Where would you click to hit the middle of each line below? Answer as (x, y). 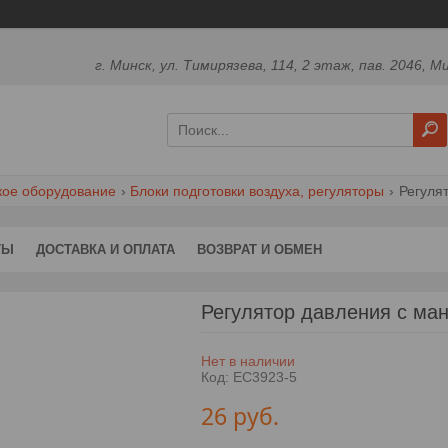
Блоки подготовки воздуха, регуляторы (257, 190)
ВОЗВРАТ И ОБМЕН (259, 249)
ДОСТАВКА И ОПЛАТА (105, 249)
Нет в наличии (247, 360)
